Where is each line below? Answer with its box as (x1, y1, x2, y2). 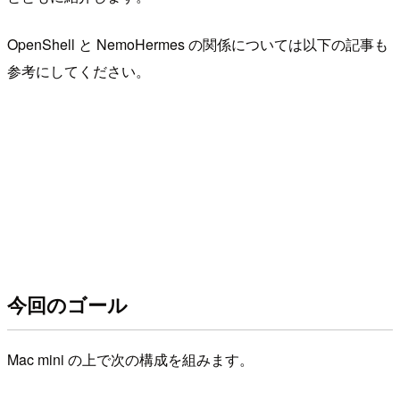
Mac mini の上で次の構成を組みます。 (7, 348, 254, 370)
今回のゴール (7, 290, 128, 320)
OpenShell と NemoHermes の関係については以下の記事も (7, 33, 388, 54)
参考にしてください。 (7, 60, 150, 81)
